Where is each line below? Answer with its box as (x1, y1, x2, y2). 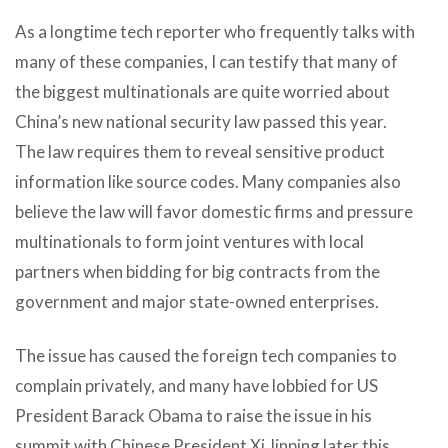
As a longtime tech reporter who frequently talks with (15, 20, 415, 42)
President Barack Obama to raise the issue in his (15, 404, 372, 426)
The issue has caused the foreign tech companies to (15, 344, 397, 366)
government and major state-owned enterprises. (15, 290, 379, 312)
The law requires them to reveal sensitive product (15, 140, 385, 162)
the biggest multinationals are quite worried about (15, 80, 390, 102)
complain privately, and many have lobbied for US (15, 374, 378, 396)
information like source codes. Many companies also (15, 170, 401, 192)
